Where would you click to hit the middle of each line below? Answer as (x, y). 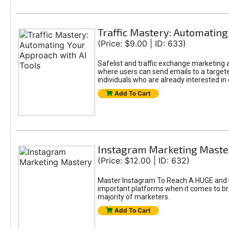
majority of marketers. (133, 197)
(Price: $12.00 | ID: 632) (143, 161)
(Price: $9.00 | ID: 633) (142, 43)
